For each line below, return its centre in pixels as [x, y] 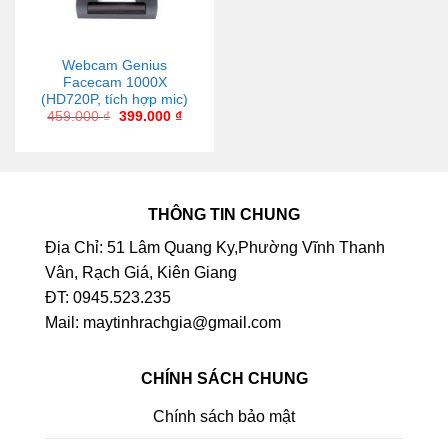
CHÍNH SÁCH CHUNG [224, 379]
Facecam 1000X [114, 83]
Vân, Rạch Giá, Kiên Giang [141, 273]
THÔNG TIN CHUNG [224, 215]
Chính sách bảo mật [224, 416]
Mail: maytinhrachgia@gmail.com [163, 323]
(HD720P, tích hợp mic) [114, 100]
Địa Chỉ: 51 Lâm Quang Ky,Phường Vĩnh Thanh [215, 248]
